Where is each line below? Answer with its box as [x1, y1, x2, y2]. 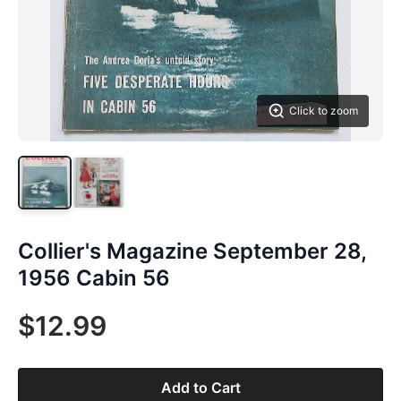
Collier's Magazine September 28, [18, 238, 366, 264]
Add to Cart [160, 379, 241, 397]
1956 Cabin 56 [18, 265, 170, 291]
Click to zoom [289, 104, 358, 117]
